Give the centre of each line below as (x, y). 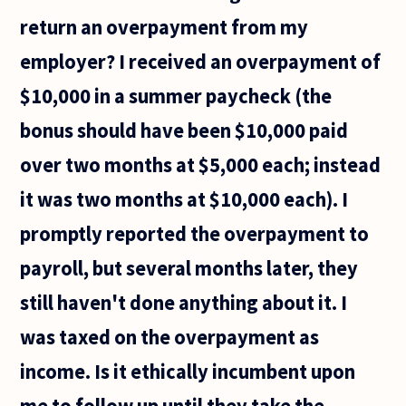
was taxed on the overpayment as (170, 337)
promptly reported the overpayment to (195, 233)
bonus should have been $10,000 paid (184, 130)
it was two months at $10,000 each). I (184, 199)
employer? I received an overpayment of (201, 61)
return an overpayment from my (164, 27)
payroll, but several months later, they (189, 268)
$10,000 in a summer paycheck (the (176, 96)
